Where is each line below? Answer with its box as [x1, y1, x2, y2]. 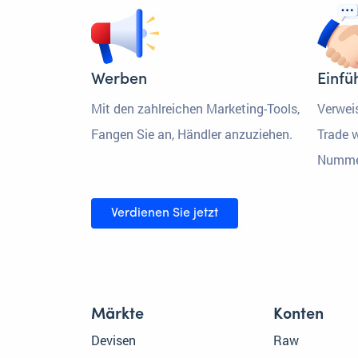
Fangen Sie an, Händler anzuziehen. [91, 125, 292, 143]
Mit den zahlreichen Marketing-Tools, [91, 100, 300, 117]
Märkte [91, 307, 144, 324]
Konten [273, 307, 324, 324]
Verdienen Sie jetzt [111, 207, 218, 221]
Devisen [91, 332, 136, 349]
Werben [91, 72, 147, 89]
